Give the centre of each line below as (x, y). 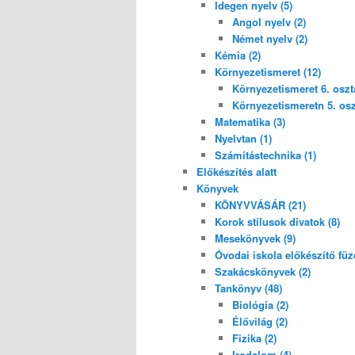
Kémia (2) (237, 55)
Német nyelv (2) (270, 38)
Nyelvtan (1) (243, 138)
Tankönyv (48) (248, 288)
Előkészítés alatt (237, 171)
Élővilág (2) (260, 321)
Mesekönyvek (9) (255, 238)
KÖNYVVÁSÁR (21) (260, 204)
